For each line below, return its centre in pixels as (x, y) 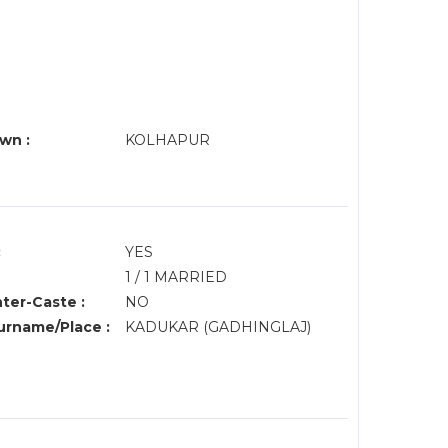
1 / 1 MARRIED (175, 277)
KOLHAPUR (169, 140)
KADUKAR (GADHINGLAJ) (219, 327)
